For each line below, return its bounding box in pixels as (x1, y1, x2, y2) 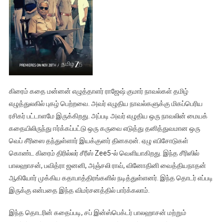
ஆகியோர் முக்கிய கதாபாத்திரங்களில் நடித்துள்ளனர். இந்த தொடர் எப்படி (8, 173, 213, 182)
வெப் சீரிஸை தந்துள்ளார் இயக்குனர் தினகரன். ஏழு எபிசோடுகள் (8, 136, 188, 145)
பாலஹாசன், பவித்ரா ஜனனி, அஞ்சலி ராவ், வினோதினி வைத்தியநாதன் (8, 161, 206, 169)
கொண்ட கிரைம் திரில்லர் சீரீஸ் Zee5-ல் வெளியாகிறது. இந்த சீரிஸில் (8, 149, 199, 157)
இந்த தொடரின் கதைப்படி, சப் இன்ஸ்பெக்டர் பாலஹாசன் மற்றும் (8, 208, 186, 217)
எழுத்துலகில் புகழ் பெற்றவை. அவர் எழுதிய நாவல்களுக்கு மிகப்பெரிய (8, 99, 203, 108)
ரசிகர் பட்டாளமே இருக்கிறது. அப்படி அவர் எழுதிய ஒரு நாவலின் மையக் (8, 111, 208, 120)
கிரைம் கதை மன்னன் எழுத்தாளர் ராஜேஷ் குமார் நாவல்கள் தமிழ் (8, 87, 188, 95)
